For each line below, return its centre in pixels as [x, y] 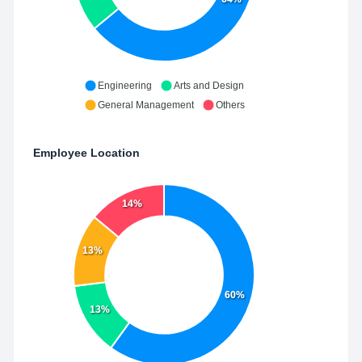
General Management [145, 105]
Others [230, 105]
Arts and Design [209, 86]
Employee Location [86, 153]
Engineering [125, 86]
